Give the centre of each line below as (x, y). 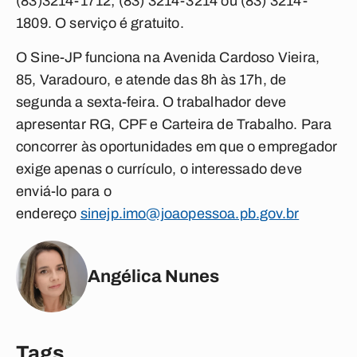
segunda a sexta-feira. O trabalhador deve (151, 102)
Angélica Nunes (153, 276)
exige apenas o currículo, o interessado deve (159, 169)
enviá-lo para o (64, 191)
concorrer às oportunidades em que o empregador (177, 147)
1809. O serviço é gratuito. (100, 23)
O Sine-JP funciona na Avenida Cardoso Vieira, (168, 57)
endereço (48, 214)
